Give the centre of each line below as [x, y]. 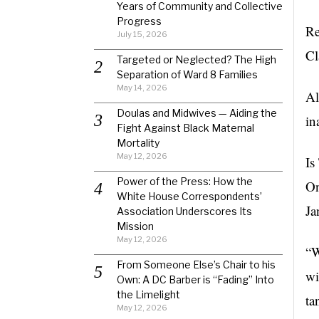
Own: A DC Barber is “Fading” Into [195, 279]
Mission [135, 226]
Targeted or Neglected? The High [197, 59]
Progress [139, 21]
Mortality [138, 143]
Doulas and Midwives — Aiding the [197, 113]
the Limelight [148, 294]
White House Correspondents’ [189, 196]
